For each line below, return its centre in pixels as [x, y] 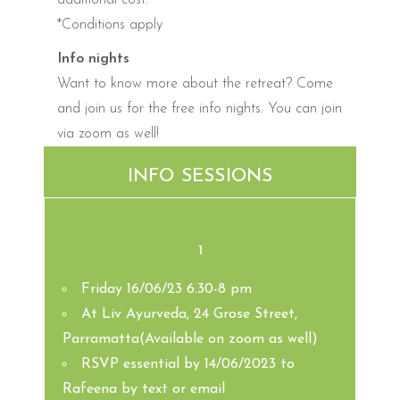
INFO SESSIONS [200, 176]
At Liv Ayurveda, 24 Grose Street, [189, 314]
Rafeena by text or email [144, 389]
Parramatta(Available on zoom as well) [190, 339]
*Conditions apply [110, 25]
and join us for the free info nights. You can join [200, 108]
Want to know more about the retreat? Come [195, 83]
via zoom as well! [108, 133]
